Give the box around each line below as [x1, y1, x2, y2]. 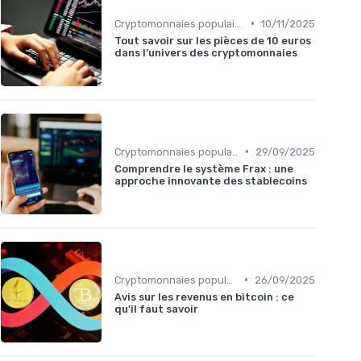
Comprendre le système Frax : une [114, 162, 293, 175]
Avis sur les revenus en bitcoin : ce [114, 290, 294, 303]
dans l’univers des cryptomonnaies [114, 46, 297, 59]
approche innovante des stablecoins [114, 174, 307, 187]
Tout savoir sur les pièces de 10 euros [114, 34, 311, 47]
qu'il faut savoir [114, 302, 198, 315]
